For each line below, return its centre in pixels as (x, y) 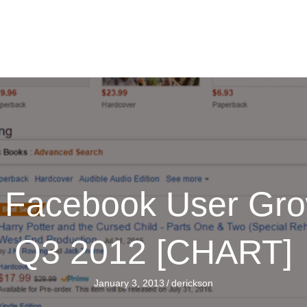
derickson (192, 283)
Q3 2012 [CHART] (153, 252)
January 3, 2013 (129, 283)
